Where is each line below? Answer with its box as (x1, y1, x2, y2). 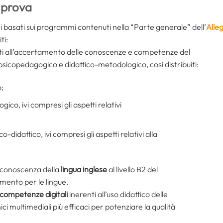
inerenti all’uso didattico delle (69, 189, 168, 200)
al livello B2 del (109, 164, 158, 175)
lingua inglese (61, 164, 109, 175)
